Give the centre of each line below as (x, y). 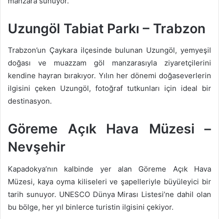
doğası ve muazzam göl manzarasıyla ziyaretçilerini (109, 63)
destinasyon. (30, 101)
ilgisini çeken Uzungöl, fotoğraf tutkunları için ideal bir (109, 88)
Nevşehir (37, 147)
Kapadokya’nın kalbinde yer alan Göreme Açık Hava (109, 169)
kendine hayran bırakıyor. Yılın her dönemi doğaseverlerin (109, 76)
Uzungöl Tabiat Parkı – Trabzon (107, 28)
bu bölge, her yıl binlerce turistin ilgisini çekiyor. (91, 207)
